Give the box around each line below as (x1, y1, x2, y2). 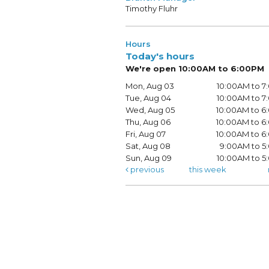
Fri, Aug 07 (125, 129, 166, 139)
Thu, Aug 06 (125, 117, 171, 127)
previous (128, 165, 164, 175)
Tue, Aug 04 (125, 93, 171, 103)
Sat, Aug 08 (125, 141, 171, 151)
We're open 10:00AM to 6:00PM (125, 64, 264, 74)
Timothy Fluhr (125, 4, 178, 14)
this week (189, 165, 226, 175)
